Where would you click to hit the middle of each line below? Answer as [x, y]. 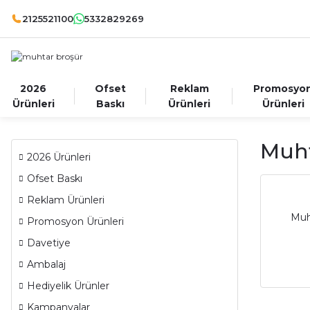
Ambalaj [46, 264]
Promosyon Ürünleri [75, 221]
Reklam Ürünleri [66, 200]
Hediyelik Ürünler [68, 286]
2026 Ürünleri [59, 157]
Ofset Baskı [55, 179]
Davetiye [49, 243]
